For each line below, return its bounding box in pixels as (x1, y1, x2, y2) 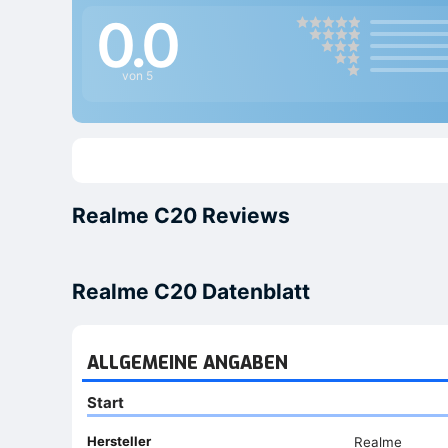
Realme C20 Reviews (72, 203, 290, 229)
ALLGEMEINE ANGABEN (87, 350, 288, 375)
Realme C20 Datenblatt (72, 279, 310, 305)
